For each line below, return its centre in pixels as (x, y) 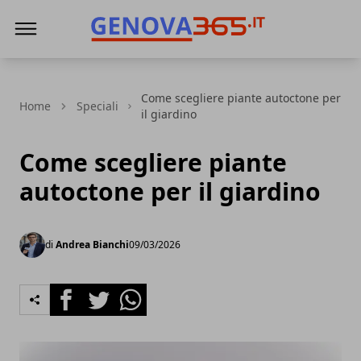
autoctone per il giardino (170, 191)
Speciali (98, 106)
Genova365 (124, 60)
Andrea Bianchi (92, 245)
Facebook (79, 293)
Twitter (103, 293)
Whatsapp (145, 293)
